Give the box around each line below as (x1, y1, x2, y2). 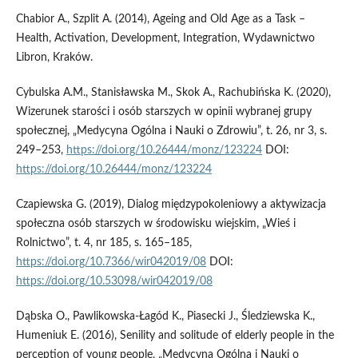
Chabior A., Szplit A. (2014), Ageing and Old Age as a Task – (15, 13, 305, 25)
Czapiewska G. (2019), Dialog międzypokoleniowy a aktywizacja (15, 199, 326, 211)
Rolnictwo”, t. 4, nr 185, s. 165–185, (15, 237, 192, 249)
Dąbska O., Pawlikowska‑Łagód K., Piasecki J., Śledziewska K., (15, 311, 315, 323)
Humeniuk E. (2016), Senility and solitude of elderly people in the (15, 330, 334, 342)
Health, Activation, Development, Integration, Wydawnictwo (15, 32, 315, 44)
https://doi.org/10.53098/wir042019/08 (15, 276, 213, 288)
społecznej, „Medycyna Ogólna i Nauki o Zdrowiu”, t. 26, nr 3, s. (15, 125, 327, 137)
